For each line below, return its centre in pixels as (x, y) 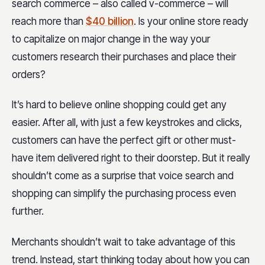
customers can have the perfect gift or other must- (124, 140)
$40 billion (110, 21)
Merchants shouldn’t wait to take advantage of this (124, 242)
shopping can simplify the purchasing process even (124, 194)
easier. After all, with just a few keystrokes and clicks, (127, 123)
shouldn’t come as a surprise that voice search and (123, 176)
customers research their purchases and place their (124, 57)
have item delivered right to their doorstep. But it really (131, 158)
